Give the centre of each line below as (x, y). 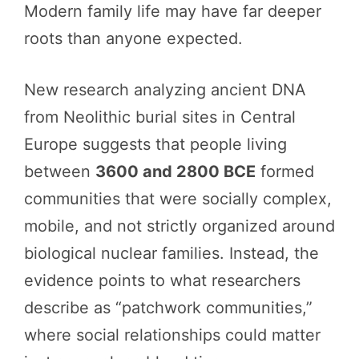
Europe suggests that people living (155, 144)
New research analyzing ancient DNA (165, 89)
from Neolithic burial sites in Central (160, 117)
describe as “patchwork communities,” (168, 307)
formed (285, 171)
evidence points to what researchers (162, 280)
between (60, 171)
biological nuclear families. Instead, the (171, 253)
